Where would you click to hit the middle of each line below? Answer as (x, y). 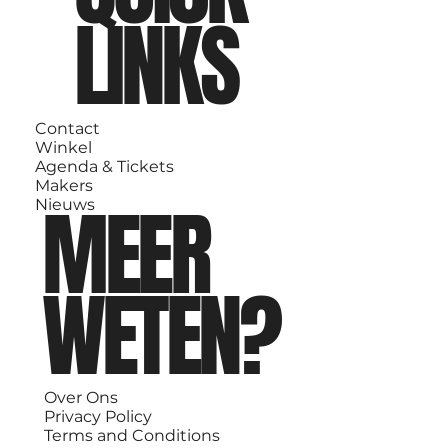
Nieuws (65, 204)
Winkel (64, 147)
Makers (64, 185)
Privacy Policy (97, 417)
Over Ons (80, 398)
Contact (68, 128)
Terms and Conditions (131, 436)
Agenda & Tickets (105, 166)
